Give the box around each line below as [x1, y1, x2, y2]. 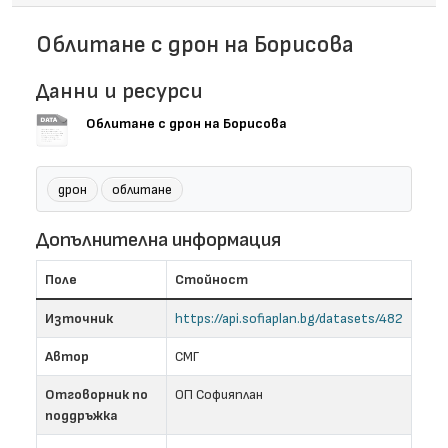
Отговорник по [45, 386, 148, 403]
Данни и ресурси [36, 78, 203, 105]
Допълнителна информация [36, 228, 281, 252]
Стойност [175, 271, 248, 288]
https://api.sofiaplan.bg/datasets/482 [175, 310, 403, 327]
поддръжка [45, 407, 118, 424]
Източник [45, 310, 113, 327]
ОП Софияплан [175, 386, 263, 403]
